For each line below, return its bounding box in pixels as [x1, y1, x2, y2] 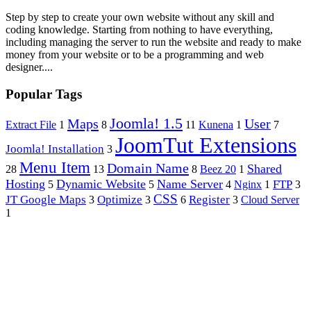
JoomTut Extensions [115, 133, 296, 158]
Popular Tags [6, 86, 82, 101]
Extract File [6, 119, 56, 131]
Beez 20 [200, 163, 236, 176]
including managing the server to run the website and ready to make [6, 35, 301, 48]
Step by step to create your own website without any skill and [6, 10, 274, 23]
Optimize [97, 193, 142, 207]
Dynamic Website [56, 177, 146, 192]
